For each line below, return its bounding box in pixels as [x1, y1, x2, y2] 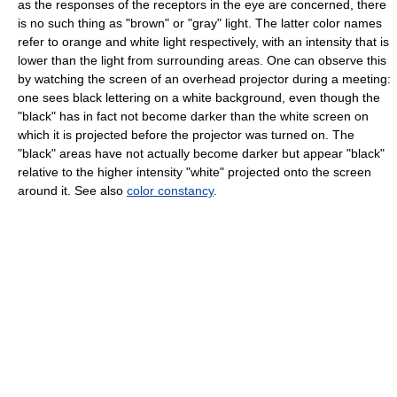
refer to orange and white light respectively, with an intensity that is [18, 35, 389, 49]
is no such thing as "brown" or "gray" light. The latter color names [18, 16, 382, 30]
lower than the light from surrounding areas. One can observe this [18, 53, 386, 67]
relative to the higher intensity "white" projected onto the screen [18, 165, 371, 179]
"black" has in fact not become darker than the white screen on [18, 109, 369, 123]
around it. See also [18, 183, 127, 198]
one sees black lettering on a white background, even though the [18, 90, 380, 105]
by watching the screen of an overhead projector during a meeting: [18, 72, 391, 86]
